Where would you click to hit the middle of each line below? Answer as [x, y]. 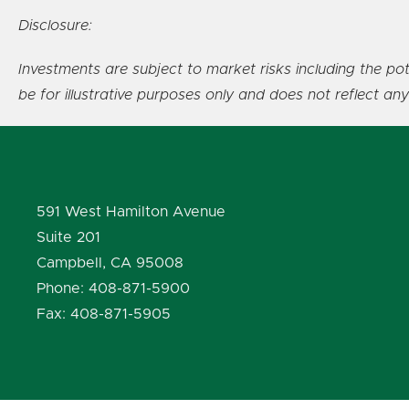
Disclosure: [55, 25]
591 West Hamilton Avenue [131, 211]
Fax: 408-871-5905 [104, 314]
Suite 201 [68, 237]
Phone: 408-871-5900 [113, 288]
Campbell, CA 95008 [110, 262]
